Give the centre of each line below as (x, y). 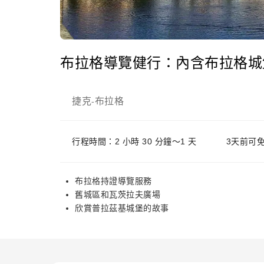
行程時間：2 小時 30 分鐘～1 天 (134, 141)
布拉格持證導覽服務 (113, 181)
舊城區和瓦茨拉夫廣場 (118, 194)
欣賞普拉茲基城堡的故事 (122, 208)
